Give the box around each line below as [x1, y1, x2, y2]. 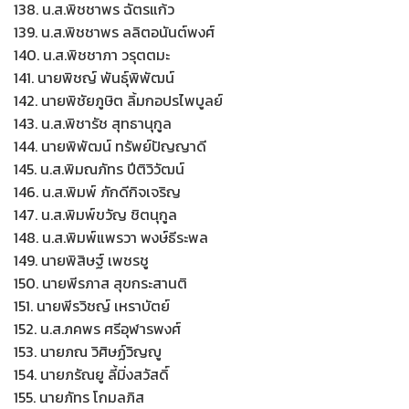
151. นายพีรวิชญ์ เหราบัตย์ [14, 295, 170, 317]
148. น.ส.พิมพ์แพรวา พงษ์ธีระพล [14, 226, 208, 248]
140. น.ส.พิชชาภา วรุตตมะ [14, 44, 170, 66]
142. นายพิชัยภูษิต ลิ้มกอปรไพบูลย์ [14, 89, 223, 111]
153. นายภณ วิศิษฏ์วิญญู [14, 341, 162, 362]
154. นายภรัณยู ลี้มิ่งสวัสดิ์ [14, 363, 169, 385]
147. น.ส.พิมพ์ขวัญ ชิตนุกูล [14, 204, 177, 225]
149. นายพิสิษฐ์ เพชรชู [14, 249, 149, 271]
